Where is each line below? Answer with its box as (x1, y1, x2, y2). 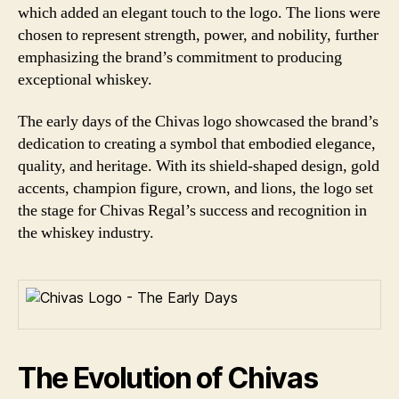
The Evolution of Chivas (18, 361, 318, 395)
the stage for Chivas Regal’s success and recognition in (18, 200, 367, 221)
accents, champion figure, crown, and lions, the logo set (18, 178, 373, 199)
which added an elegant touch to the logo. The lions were (18, 2, 380, 23)
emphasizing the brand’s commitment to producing (18, 46, 342, 68)
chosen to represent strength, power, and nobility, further (18, 24, 379, 45)
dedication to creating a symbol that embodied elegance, (18, 134, 376, 154)
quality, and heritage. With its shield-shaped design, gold (18, 156, 379, 176)
